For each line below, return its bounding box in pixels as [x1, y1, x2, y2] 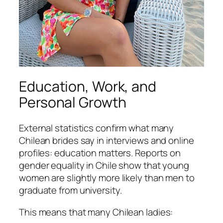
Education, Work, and [19, 76, 156, 96]
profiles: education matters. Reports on [19, 146, 181, 160]
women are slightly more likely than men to [19, 171, 195, 185]
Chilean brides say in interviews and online [19, 134, 194, 147]
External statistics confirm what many [19, 121, 174, 135]
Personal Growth [19, 92, 126, 112]
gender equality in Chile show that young [19, 159, 189, 172]
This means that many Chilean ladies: [19, 205, 173, 219]
